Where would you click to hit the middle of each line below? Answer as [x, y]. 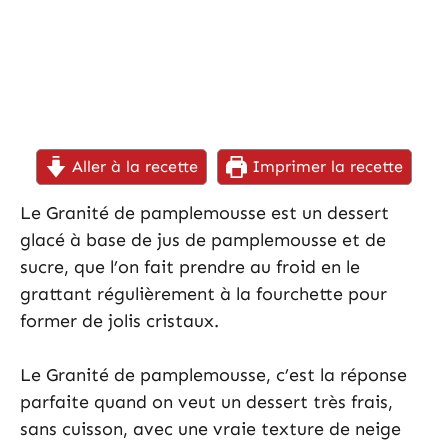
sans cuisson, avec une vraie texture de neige [210, 429]
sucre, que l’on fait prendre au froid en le [190, 267]
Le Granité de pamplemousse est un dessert [204, 213]
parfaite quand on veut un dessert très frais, [206, 402]
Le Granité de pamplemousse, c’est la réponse [213, 375]
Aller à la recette [132, 167]
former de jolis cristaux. [119, 321]
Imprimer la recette [324, 167]
